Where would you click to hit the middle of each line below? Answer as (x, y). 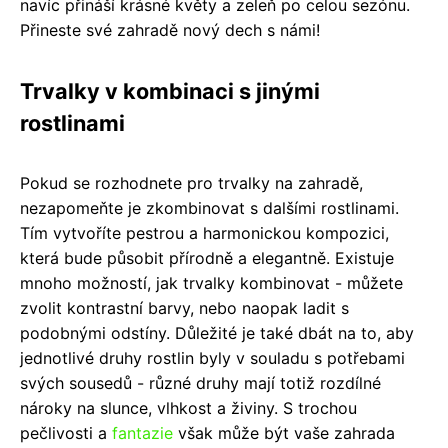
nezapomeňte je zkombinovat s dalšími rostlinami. (209, 207)
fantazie (142, 432)
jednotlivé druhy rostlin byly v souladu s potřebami (212, 357)
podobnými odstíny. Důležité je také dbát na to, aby (217, 332)
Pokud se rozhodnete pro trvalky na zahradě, (191, 182)
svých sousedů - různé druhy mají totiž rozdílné (200, 382)
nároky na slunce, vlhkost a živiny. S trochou (188, 407)
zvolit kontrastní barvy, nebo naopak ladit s (184, 307)
